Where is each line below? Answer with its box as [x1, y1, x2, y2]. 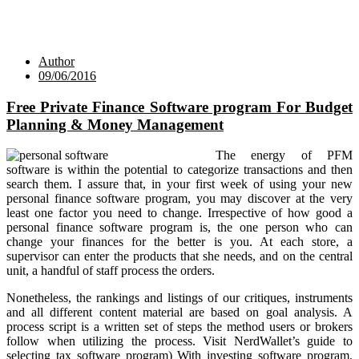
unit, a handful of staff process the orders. [6, 264, 215, 278]
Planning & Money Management [6, 115, 224, 133]
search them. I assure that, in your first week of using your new [6, 177, 353, 192]
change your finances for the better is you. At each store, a [6, 235, 353, 249]
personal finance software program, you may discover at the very [6, 192, 353, 206]
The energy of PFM [216, 148, 353, 163]
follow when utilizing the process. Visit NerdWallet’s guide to [6, 334, 353, 349]
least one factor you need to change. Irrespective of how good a [6, 206, 353, 220]
